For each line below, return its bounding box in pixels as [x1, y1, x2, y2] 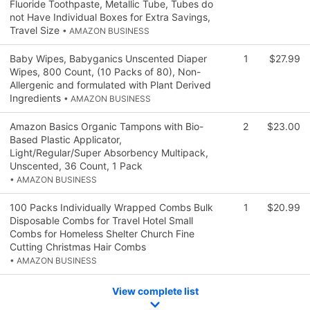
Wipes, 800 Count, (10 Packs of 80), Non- [10, 65, 201, 77]
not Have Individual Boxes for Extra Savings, [10, 10, 210, 23]
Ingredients [10, 91, 64, 104]
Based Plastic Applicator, [10, 133, 122, 145]
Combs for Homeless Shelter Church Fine [10, 227, 194, 239]
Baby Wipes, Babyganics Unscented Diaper [10, 52, 207, 64]
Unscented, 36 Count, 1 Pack [10, 159, 143, 172]
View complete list [111, 284, 199, 297]
